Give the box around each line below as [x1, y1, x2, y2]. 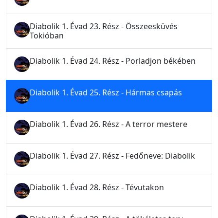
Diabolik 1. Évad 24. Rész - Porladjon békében [30, 55, 196, 66]
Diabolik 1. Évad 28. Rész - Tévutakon [30, 182, 164, 193]
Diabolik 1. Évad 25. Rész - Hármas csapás [30, 87, 182, 98]
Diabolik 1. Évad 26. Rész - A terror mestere [30, 119, 187, 129]
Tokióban [30, 30, 64, 41]
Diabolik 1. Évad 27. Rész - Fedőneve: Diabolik [30, 150, 195, 161]
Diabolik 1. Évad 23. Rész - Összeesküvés [30, 21, 178, 32]
